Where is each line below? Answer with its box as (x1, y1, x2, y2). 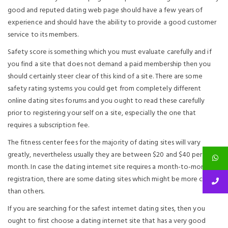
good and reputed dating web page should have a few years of (8, 5, 203, 16)
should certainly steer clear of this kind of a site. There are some (8, 71, 203, 82)
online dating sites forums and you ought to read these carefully (8, 95, 205, 107)
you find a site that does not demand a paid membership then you (8, 59, 211, 70)
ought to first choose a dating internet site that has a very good (8, 215, 206, 227)
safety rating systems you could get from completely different (8, 83, 202, 95)
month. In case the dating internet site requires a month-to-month (8, 161, 212, 173)
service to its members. (8, 29, 78, 41)
